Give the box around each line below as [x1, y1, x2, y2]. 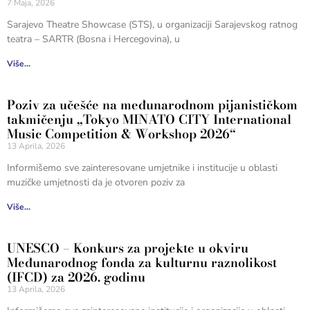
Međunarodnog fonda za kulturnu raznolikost [7, 253, 277, 272]
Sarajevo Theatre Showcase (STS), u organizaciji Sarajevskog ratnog [7, 18, 298, 31]
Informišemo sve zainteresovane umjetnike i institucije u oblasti [7, 161, 277, 174]
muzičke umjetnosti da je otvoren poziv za [7, 176, 185, 189]
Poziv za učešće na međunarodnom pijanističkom [7, 95, 298, 114]
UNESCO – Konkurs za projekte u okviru [7, 239, 248, 257]
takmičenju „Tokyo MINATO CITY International [7, 110, 291, 129]
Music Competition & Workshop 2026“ [7, 125, 236, 143]
